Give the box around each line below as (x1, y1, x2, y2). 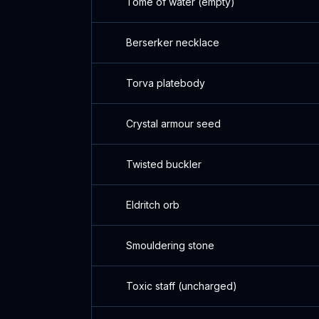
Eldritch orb (126, 199, 179, 211)
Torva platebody (126, 77, 205, 89)
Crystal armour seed (126, 117, 221, 130)
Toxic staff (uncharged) (126, 280, 237, 292)
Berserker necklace (126, 36, 219, 48)
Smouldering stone (126, 239, 214, 251)
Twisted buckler (126, 158, 202, 170)
